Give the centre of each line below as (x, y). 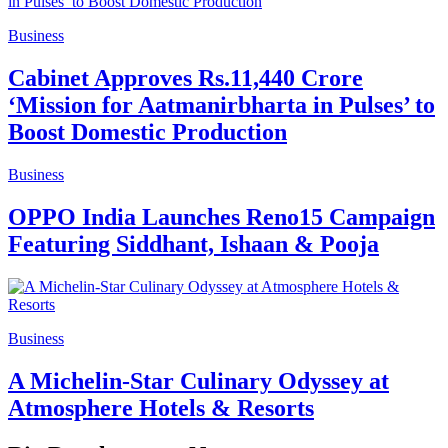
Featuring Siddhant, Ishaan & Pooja (193, 243)
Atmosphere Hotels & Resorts (161, 407)
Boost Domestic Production (147, 132)
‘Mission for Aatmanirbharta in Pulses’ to (221, 105)
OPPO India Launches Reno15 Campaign (221, 216)
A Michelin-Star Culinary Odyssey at (198, 380)
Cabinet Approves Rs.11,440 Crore (185, 78)
